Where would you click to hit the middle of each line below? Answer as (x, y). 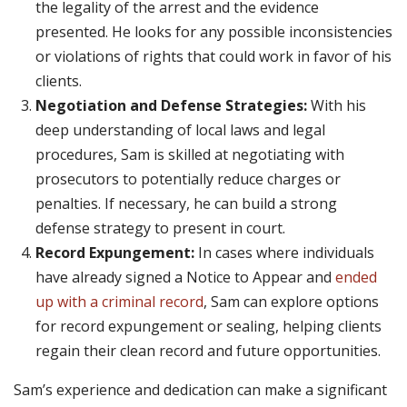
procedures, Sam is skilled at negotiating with (190, 155)
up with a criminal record (119, 302)
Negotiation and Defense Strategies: (171, 106)
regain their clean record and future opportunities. (208, 351)
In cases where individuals (284, 253)
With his (337, 106)
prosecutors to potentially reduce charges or (188, 179)
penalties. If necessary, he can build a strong (186, 204)
